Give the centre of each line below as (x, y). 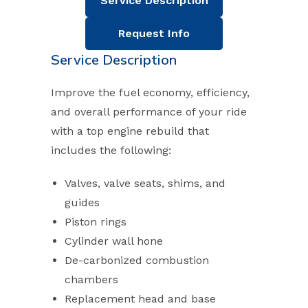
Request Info (154, 33)
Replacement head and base (140, 299)
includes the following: (111, 150)
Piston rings (96, 222)
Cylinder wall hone (114, 241)
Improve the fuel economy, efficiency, (150, 92)
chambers (91, 279)
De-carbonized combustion (137, 260)
